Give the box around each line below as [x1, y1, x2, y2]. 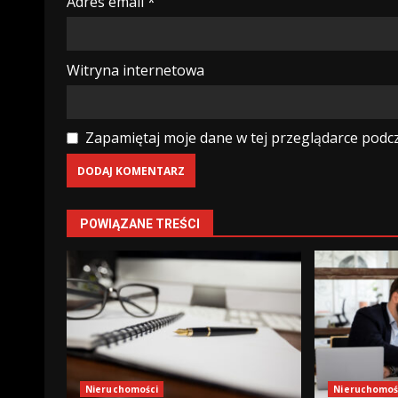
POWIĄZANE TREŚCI [80, 217, 200, 232]
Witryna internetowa [67, 60, 204, 81]
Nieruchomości [85, 383, 159, 396]
